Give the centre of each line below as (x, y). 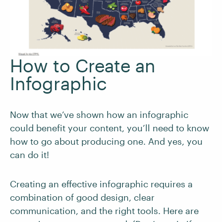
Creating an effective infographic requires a (101, 184)
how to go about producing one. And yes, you (106, 141)
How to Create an (83, 66)
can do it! (29, 155)
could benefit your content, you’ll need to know (110, 128)
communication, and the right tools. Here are (104, 211)
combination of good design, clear (82, 197)
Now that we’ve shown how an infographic (99, 115)
